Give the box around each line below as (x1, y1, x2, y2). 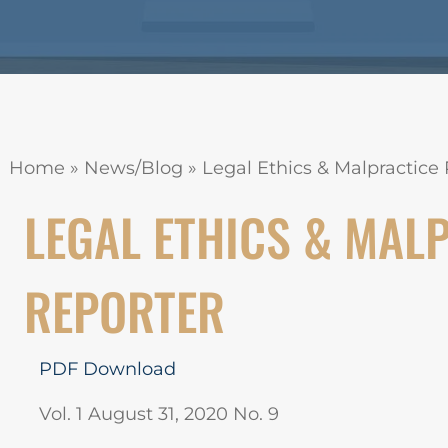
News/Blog (84, 157, 183, 179)
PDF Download (39, 358, 176, 380)
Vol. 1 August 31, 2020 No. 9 (39, 403, 279, 425)
